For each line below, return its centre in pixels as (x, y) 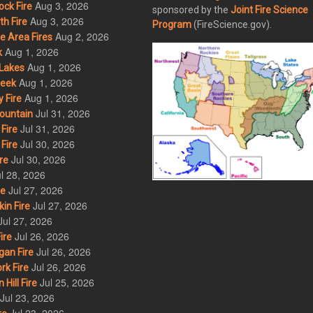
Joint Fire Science (270, 10)
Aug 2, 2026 (82, 37)
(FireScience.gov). (232, 25)
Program (172, 25)
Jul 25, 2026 (67, 283)
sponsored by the (192, 10)
